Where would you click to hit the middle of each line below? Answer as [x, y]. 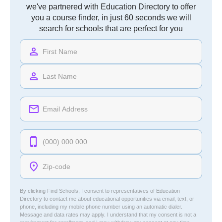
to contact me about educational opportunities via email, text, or [118, 199]
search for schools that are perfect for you [111, 28]
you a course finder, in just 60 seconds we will [111, 18]
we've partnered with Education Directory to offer [111, 7]
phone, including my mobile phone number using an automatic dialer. [101, 207]
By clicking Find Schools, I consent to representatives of [88, 191]
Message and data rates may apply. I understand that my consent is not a [108, 215]
